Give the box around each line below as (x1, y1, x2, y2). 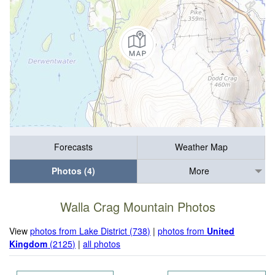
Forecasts (54, 141, 93, 153)
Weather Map (174, 141, 228, 153)
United (207, 224, 235, 237)
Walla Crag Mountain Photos (60, 198, 215, 216)
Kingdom (9, 237, 48, 250)
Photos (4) (52, 165, 95, 177)
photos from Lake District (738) (30, 224, 151, 237)
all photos (83, 237, 121, 250)
